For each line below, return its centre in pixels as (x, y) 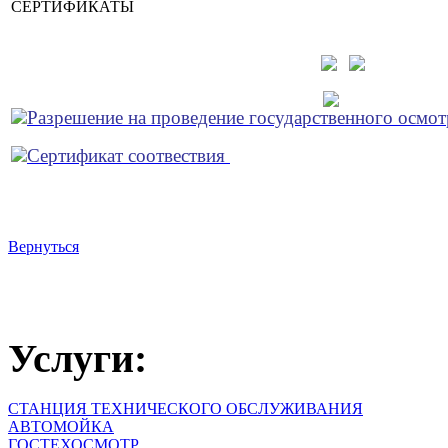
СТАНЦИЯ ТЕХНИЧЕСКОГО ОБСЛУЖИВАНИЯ (185, 409)
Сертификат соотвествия (128, 155)
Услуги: (77, 358)
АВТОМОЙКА (61, 427)
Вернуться (43, 246)
